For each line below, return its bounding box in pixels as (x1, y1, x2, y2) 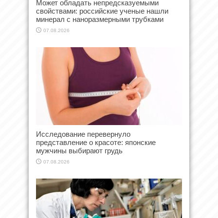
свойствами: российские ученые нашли (36, 6, 168, 15)
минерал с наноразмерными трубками (36, 15, 163, 23)
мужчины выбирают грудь (36, 146, 123, 155)
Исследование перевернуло (36, 129, 130, 138)
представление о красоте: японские (36, 138, 156, 146)
